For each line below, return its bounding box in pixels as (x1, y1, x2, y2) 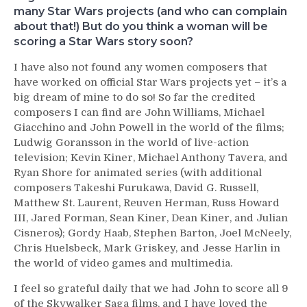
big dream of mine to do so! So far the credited (14, 90, 256, 103)
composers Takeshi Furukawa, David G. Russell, (14, 181, 258, 194)
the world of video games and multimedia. (14, 256, 232, 269)
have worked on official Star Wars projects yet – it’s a (14, 75, 286, 88)
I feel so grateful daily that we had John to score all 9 (14, 282, 288, 295)
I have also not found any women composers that (14, 60, 267, 73)
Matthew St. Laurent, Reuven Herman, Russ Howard (14, 196, 280, 209)
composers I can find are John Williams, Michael (14, 106, 265, 119)
